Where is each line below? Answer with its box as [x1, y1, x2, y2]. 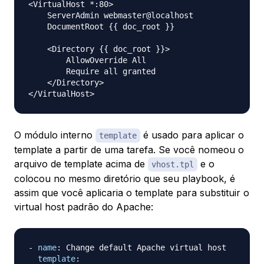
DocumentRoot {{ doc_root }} [28, 22, 174, 32]
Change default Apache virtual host [61, 243, 226, 253]
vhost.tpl [151, 160, 194, 170]
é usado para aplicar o [140, 129, 244, 141]
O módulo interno [14, 129, 95, 141]
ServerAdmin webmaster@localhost [28, 11, 193, 21]
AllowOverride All [28, 55, 146, 65]
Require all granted [28, 67, 156, 77]
